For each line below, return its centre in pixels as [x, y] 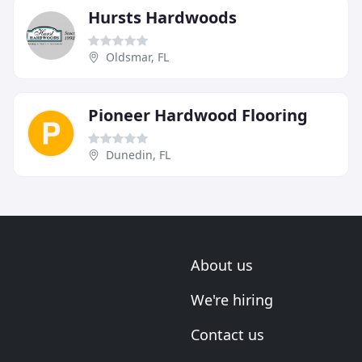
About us [222, 265]
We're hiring [232, 300]
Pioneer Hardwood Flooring [198, 115]
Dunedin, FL [138, 154]
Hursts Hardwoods [162, 17]
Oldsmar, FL [137, 57]
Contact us [227, 335]
